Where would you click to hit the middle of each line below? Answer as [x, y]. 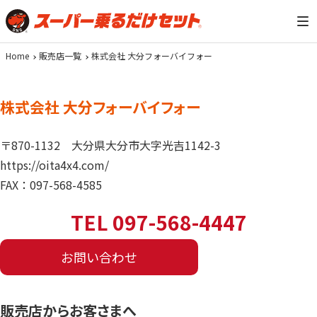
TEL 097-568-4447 [158, 222]
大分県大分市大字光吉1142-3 [146, 145]
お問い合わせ [99, 257]
